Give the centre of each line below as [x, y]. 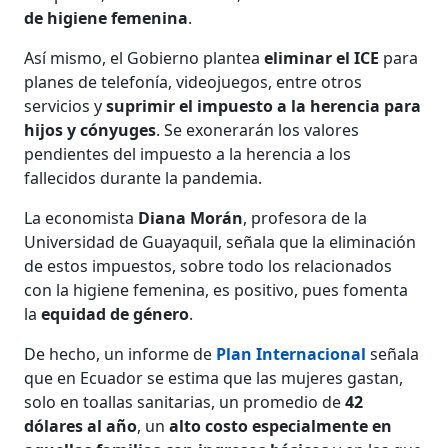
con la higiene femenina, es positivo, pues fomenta [216, 290]
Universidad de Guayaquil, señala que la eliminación [220, 242]
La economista [81, 218]
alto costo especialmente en [281, 426]
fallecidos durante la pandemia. [143, 178]
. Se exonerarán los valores [258, 130]
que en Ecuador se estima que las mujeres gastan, [214, 378]
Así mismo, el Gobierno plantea [144, 58]
